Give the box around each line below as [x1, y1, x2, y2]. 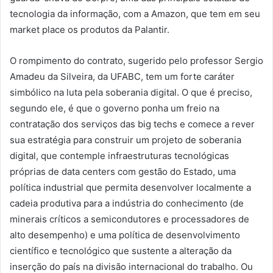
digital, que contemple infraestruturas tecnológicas [10, 150, 229, 162]
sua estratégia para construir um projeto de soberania [10, 134, 241, 146]
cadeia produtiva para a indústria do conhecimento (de [10, 197, 244, 210]
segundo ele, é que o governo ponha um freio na [10, 102, 219, 115]
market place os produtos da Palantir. [10, 24, 169, 36]
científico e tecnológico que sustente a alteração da [10, 245, 232, 257]
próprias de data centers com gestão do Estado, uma [10, 166, 236, 178]
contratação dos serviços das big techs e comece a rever [10, 118, 255, 130]
